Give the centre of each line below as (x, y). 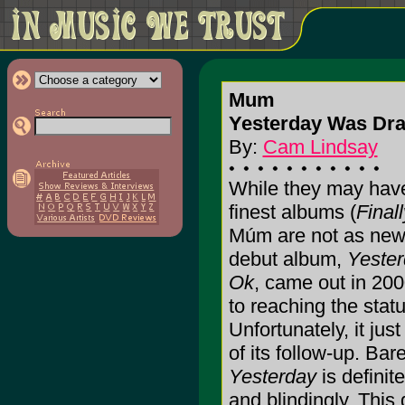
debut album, (287, 259)
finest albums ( (292, 212)
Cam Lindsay (320, 147)
